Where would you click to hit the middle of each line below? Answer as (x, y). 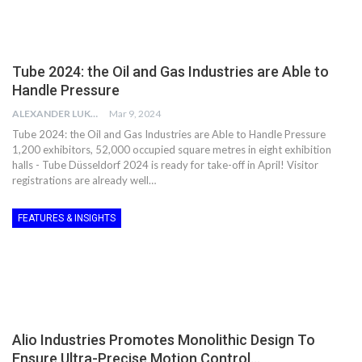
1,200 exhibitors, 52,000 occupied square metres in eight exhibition (172, 150)
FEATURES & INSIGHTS (67, 219)
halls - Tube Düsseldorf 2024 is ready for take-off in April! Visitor (165, 165)
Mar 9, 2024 (135, 114)
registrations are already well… (84, 181)
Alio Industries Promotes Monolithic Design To (164, 339)
